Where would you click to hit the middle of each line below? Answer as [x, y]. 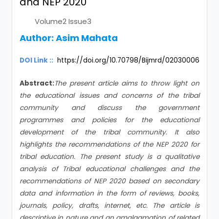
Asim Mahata [87, 38]
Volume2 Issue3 [63, 22]
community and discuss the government [109, 108]
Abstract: [37, 83]
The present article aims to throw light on [127, 83]
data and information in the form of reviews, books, [109, 193]
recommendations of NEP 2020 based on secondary [109, 181]
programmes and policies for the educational [109, 120]
